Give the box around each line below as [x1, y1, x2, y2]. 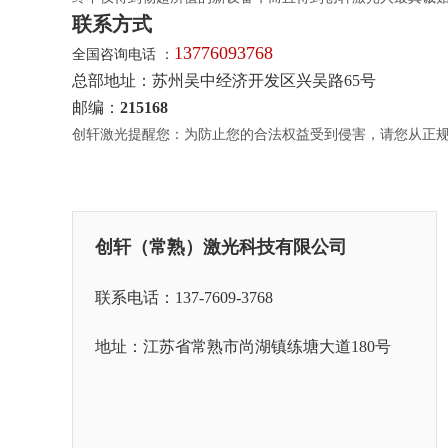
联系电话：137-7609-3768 [95, 289, 273, 306]
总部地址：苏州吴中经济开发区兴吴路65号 [72, 72, 376, 89]
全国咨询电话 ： [72, 47, 174, 62]
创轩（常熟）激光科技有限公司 [95, 237, 347, 257]
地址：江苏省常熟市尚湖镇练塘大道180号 [95, 338, 391, 355]
